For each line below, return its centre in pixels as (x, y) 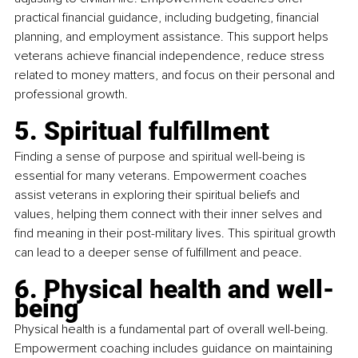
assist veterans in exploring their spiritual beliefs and (159, 195)
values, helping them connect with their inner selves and (170, 215)
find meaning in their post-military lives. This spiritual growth (177, 234)
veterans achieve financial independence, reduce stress (171, 56)
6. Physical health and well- (174, 290)
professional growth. (71, 95)
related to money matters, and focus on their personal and (176, 76)
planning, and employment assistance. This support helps (173, 37)
